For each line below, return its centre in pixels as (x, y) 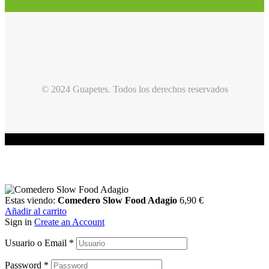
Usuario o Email (37, 243)
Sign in (18, 222)
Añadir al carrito (36, 211)
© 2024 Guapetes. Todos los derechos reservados (134, 89)
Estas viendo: (31, 201)
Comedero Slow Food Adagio (117, 201)
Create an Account (69, 222)
